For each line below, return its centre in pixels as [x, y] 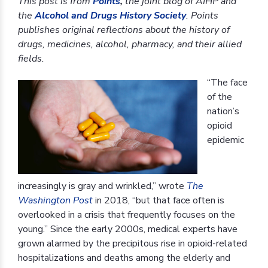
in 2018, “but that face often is [159, 200]
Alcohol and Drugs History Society [110, 15]
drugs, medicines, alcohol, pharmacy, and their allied [130, 44]
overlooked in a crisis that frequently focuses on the [127, 214]
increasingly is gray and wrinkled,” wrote [102, 186]
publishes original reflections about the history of [124, 30]
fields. [31, 58]
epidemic [226, 140]
